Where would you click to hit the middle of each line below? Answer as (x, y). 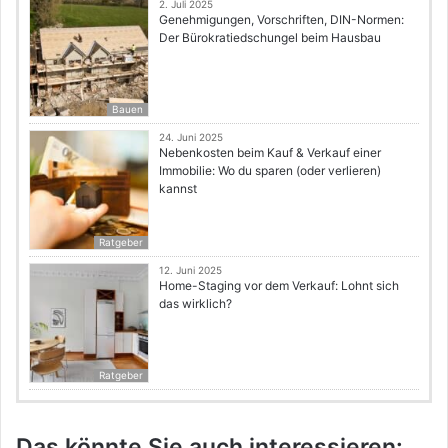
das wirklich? (195, 304)
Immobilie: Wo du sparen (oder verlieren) (270, 171)
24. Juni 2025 (191, 137)
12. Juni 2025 (190, 270)
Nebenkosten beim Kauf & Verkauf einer (270, 153)
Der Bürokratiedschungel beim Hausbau (270, 38)
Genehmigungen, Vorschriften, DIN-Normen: (281, 20)
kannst (178, 189)
